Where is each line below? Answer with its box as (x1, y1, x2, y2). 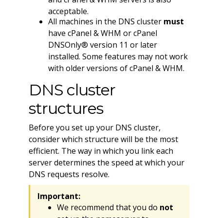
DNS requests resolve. (28, 168, 109, 180)
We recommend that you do (56, 202, 160, 213)
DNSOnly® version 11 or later (48, 39, 157, 51)
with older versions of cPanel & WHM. (48, 63, 184, 74)
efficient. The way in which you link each (28, 145, 173, 156)
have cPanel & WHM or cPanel (48, 28, 157, 39)
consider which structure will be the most (28, 133, 178, 145)
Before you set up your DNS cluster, (28, 122, 161, 133)
